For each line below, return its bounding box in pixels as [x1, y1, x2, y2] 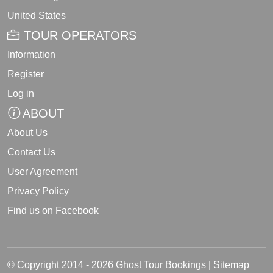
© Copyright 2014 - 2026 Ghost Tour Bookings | [7, 260, 213, 271]
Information [7, 49, 55, 60]
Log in [7, 88, 34, 99]
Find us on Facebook [7, 205, 99, 216]
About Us [7, 127, 48, 138]
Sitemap [213, 260, 249, 271]
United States [7, 10, 66, 21]
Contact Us [7, 147, 55, 158]
